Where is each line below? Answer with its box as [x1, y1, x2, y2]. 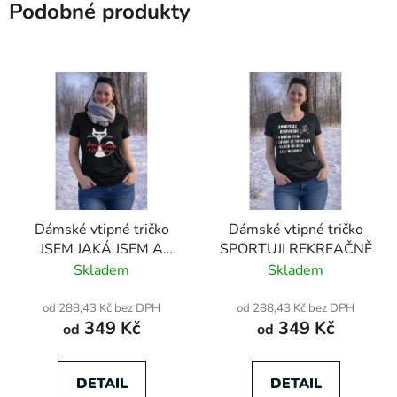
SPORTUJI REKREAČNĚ [219, 238, 372, 259]
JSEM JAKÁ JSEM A [40, 238, 163, 259]
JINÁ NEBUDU [55, 258, 148, 278]
